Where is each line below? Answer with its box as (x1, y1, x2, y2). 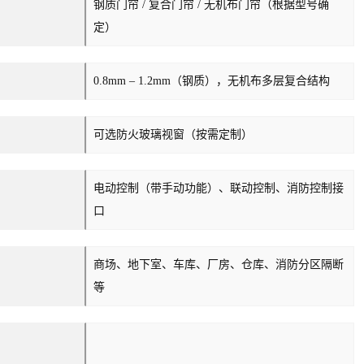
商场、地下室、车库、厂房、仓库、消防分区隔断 (93, 258, 344, 271)
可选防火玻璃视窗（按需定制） (93, 128, 253, 141)
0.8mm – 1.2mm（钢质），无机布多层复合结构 (93, 74, 330, 87)
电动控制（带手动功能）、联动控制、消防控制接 (93, 181, 344, 194)
